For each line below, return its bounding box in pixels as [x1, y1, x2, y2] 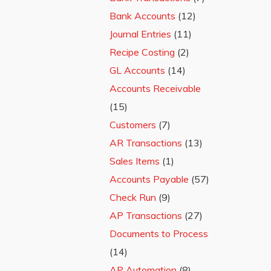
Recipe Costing [109, 46, 175, 58]
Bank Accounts [109, 10, 175, 22]
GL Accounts [109, 64, 165, 76]
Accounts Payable [109, 173, 189, 185]
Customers [109, 119, 156, 131]
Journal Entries [109, 28, 171, 40]
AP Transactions [109, 209, 182, 221]
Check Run [109, 191, 156, 203]
